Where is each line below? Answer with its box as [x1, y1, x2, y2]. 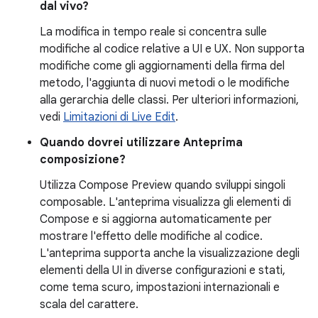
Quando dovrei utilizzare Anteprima [40, 135, 243, 150]
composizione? [40, 152, 126, 167]
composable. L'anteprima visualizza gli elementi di [40, 194, 291, 209]
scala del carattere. [40, 297, 138, 312]
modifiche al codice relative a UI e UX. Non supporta [40, 41, 305, 56]
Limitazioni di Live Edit [63, 109, 175, 124]
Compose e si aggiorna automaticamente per [40, 212, 272, 226]
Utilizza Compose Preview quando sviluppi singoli [40, 177, 285, 192]
